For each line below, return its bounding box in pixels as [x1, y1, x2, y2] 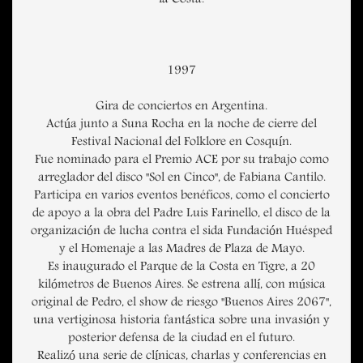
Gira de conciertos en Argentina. [96, 99, 267, 116]
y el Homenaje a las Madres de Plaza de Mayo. [58, 241, 305, 258]
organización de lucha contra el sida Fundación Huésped [31, 224, 332, 241]
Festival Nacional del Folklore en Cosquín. [71, 135, 292, 152]
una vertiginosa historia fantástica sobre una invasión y [33, 313, 330, 330]
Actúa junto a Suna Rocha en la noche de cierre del [46, 117, 317, 134]
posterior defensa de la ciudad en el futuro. [68, 331, 295, 348]
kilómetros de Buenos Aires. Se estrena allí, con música [37, 277, 326, 294]
